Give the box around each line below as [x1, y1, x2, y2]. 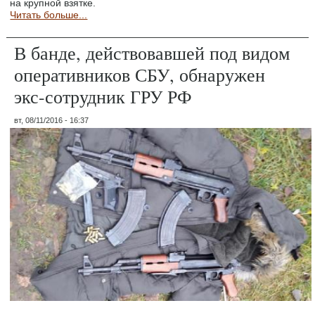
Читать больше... [10, 8, 88, 20]
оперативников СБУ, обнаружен [14, 62, 266, 86]
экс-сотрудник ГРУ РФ [14, 84, 193, 108]
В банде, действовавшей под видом [14, 40, 290, 65]
